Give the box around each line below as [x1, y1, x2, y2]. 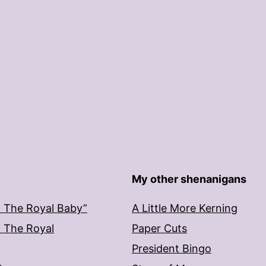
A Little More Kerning [132, 202, 237, 214]
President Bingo [132, 242, 211, 255]
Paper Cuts [132, 222, 187, 235]
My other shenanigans [132, 173, 246, 185]
